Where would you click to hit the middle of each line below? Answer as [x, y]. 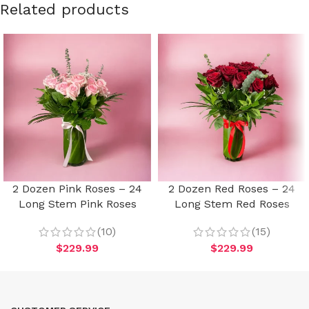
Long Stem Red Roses [232, 204]
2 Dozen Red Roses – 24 [232, 189]
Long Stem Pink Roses [77, 204]
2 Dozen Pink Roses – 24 [77, 189]
